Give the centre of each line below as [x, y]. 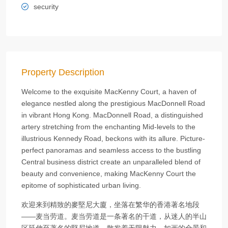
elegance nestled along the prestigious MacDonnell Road [113, 103]
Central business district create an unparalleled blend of [111, 162]
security [46, 7]
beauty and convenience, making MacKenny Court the [109, 174]
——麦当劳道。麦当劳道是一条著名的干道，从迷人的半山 [114, 216]
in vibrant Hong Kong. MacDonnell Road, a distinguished [112, 115]
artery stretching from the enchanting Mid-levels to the [108, 127]
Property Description [63, 72]
